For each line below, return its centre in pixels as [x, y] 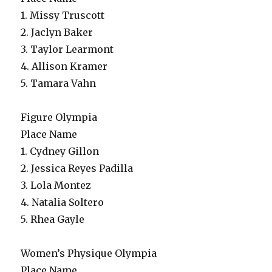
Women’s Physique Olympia [89, 253]
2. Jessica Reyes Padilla [77, 168]
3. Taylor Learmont [67, 49]
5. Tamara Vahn [59, 83]
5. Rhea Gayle [53, 219]
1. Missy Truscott [63, 15]
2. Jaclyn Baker [57, 32]
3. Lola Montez [56, 185]
